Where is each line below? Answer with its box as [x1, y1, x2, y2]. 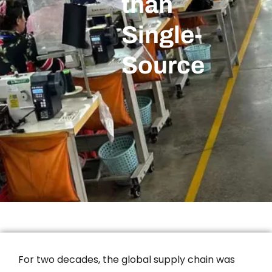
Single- [121, 22, 202, 48]
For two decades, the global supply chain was [18, 253, 235, 267]
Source [121, 52, 205, 78]
